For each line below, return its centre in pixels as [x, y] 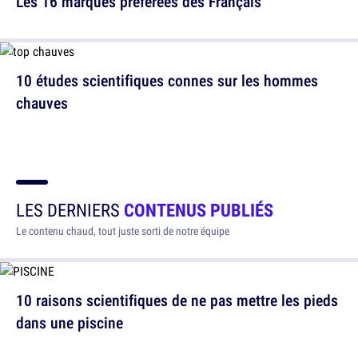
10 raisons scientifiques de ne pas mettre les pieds [177, 300]
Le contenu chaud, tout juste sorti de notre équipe [123, 231]
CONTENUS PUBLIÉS [199, 210]
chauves [42, 103]
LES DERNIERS [70, 210]
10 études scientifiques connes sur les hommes [167, 80]
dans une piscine [70, 322]
